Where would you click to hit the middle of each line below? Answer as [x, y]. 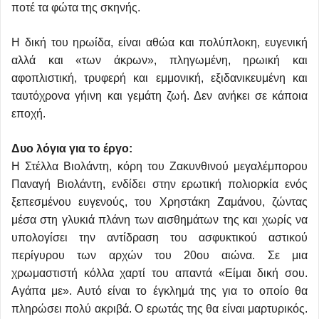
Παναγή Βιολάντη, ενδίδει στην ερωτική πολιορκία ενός [159, 184]
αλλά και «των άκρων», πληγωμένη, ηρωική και [159, 60]
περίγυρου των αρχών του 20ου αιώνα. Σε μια [159, 255]
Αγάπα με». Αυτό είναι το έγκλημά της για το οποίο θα [159, 291]
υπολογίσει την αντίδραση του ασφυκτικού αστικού [159, 237]
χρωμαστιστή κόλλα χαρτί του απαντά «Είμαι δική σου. [159, 273]
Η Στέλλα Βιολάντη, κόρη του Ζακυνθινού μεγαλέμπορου [159, 166]
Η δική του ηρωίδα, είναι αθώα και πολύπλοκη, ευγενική [159, 42]
